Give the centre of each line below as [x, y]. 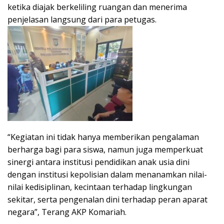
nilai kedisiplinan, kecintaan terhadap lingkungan [100, 187]
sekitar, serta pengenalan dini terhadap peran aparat [107, 199]
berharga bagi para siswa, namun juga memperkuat [105, 149]
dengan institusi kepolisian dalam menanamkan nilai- [107, 174]
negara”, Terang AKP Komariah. [67, 212]
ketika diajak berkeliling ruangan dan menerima [97, 7]
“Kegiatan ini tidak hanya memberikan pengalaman [103, 137]
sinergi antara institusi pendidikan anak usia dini [98, 162]
